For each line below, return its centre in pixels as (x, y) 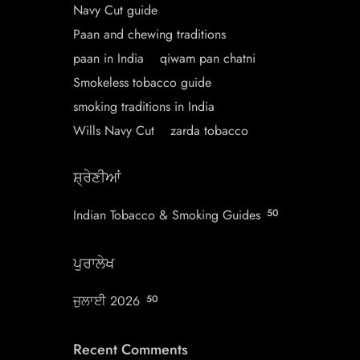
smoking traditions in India (144, 106)
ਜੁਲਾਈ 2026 (106, 301)
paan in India (108, 58)
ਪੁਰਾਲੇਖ (94, 264)
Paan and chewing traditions (149, 34)
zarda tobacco (209, 131)
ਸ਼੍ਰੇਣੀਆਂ (97, 178)
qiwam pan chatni (208, 58)
